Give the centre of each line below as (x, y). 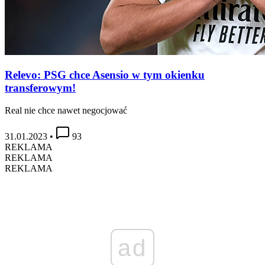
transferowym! (40, 88)
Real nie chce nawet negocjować (66, 111)
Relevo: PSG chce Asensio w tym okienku (105, 75)
